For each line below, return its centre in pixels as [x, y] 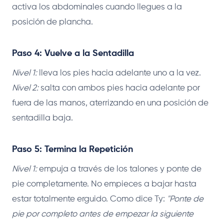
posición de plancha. [52, 22]
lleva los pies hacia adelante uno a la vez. [119, 73]
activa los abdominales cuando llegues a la [97, 7]
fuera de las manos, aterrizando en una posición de [110, 103]
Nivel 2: [25, 88]
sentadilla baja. [42, 118]
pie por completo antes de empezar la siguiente [103, 214]
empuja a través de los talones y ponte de [119, 169]
